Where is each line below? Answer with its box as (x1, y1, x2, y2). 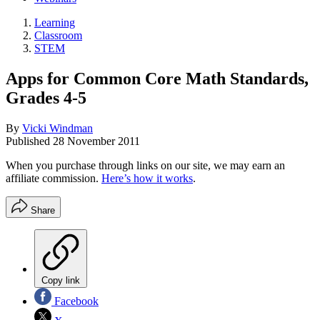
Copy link (41, 274, 80, 286)
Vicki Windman (22, 121, 93, 134)
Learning (34, 16, 75, 29)
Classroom (34, 29, 82, 41)
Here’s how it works (101, 171, 193, 184)
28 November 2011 (53, 134, 140, 147)
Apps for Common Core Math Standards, (6, 69, 309, 88)
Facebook (51, 294, 99, 307)
